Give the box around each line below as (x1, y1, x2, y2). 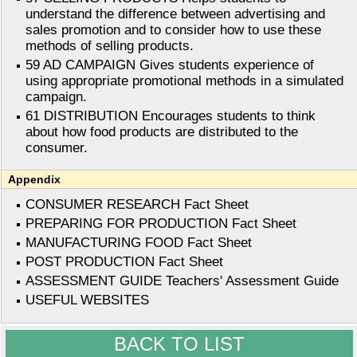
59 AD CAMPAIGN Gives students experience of (25, 57, 314, 73)
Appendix (8, 173, 61, 186)
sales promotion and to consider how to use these (25, 22, 321, 38)
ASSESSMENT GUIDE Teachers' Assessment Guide (25, 273, 339, 289)
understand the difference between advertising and (25, 6, 325, 22)
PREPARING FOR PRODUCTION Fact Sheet (25, 216, 296, 232)
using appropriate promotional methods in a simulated (25, 73, 343, 89)
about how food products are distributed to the (25, 124, 298, 140)
